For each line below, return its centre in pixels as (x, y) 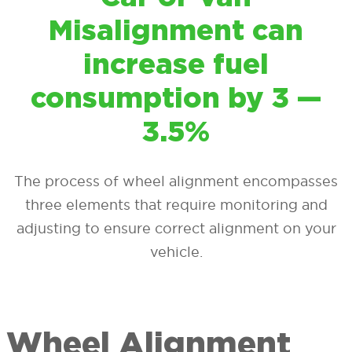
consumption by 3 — (176, 100)
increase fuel (176, 66)
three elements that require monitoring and (176, 205)
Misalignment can (176, 33)
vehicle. (176, 252)
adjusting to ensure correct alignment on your (176, 229)
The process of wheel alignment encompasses (176, 181)
